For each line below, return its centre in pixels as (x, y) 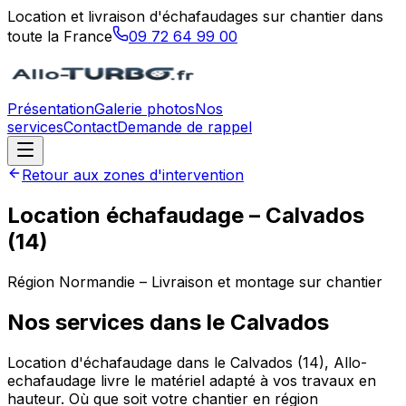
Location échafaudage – (136, 215)
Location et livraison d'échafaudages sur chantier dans (195, 16)
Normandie (97, 281)
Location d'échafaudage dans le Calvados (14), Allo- (187, 362)
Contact (90, 127)
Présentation (51, 109)
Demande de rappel (184, 127)
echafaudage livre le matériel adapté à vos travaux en (192, 380)
